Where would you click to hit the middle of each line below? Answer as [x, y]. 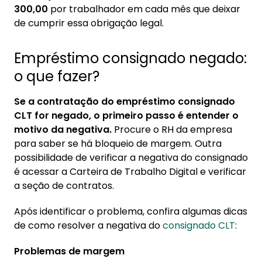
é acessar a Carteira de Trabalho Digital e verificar [130, 172]
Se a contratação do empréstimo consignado [125, 101]
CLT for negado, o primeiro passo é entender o [126, 116]
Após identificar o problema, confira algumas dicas [131, 211]
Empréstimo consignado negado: [130, 58]
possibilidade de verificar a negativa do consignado [131, 158]
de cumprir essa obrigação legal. [89, 23]
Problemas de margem [69, 251]
